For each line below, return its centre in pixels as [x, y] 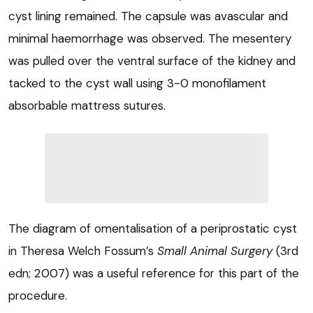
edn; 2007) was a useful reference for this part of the [154, 274]
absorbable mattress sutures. [87, 106]
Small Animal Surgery [215, 251]
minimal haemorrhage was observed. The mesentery [150, 39]
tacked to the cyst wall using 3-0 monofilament [137, 83]
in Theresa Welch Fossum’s [83, 251]
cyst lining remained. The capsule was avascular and [148, 16]
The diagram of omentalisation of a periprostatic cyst [153, 229]
